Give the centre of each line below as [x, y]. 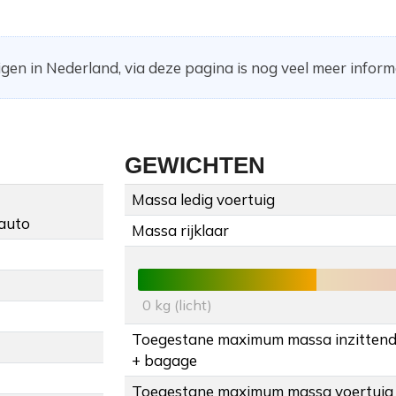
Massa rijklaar [180, 231]
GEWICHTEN [195, 166]
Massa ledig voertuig [203, 200]
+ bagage [164, 361]
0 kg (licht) [177, 305]
